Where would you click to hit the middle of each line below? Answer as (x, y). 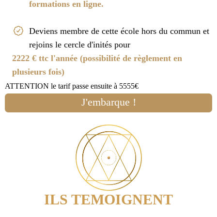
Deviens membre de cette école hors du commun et (119, 31)
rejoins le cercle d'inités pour (80, 45)
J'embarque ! (108, 102)
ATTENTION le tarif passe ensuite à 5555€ (72, 86)
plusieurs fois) (38, 72)
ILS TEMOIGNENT (108, 200)
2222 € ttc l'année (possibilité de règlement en (97, 58)
